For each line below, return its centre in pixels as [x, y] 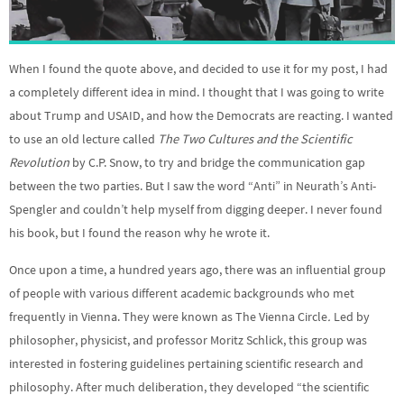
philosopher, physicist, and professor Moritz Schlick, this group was [188, 340]
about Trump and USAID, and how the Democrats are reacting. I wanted [201, 116]
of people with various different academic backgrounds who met [182, 293]
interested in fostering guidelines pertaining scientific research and [186, 363]
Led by [352, 316]
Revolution [39, 163]
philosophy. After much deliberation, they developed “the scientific [189, 386]
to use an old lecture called [83, 139]
